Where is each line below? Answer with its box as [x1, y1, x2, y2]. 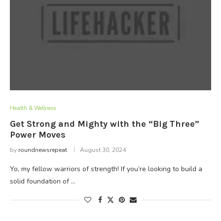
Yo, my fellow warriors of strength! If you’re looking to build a [10, 164, 202, 174]
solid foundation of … [10, 177, 75, 186]
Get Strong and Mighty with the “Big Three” [10, 118, 199, 129]
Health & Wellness [10, 105, 56, 112]
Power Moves [10, 129, 66, 140]
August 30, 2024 [80, 146, 126, 154]
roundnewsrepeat [18, 146, 67, 154]
